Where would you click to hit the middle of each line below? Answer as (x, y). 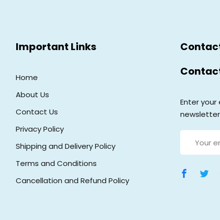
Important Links (56, 47)
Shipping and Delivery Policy (65, 146)
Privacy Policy (40, 129)
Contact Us (37, 112)
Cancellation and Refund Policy (72, 180)
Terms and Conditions (56, 163)
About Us (32, 95)
